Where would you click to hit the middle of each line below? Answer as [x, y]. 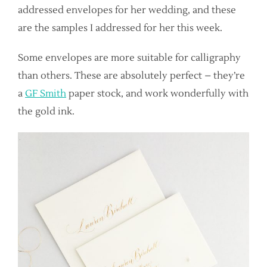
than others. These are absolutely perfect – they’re [131, 76]
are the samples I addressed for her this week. [120, 28]
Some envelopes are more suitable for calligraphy [129, 58]
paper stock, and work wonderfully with [157, 94]
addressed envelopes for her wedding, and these [127, 10]
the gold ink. [46, 111]
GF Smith [46, 94]
